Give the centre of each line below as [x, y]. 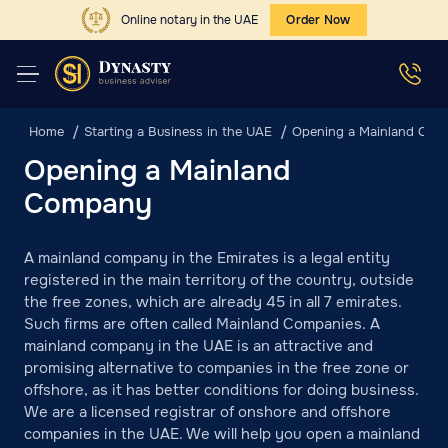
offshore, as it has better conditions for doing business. [221, 390]
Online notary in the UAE [190, 19]
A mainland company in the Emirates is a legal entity [207, 258]
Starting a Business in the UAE [178, 131]
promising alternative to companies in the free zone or [216, 368]
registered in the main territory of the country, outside [219, 280]
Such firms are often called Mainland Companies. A [202, 324]
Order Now [318, 20]
